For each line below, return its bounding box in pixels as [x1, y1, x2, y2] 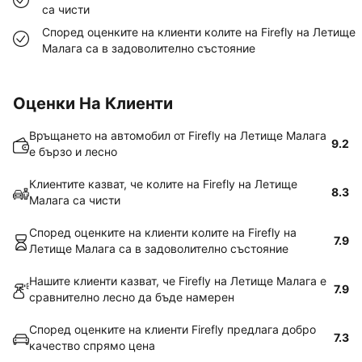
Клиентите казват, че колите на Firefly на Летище [29, 177, 297, 191]
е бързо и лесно [29, 145, 117, 158]
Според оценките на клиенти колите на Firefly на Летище [42, 25, 356, 39]
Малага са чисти [29, 193, 120, 207]
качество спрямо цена [29, 339, 155, 352]
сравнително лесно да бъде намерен [29, 290, 234, 304]
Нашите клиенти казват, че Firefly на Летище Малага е [29, 274, 326, 288]
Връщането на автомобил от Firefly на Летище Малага [29, 128, 326, 142]
